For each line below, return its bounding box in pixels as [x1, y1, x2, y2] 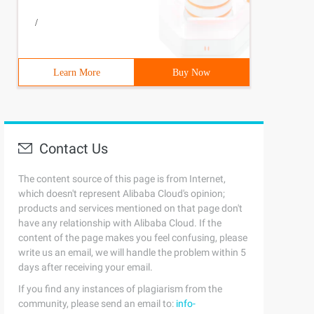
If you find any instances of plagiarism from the [18, 283, 222, 294]
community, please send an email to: [18, 298, 176, 309]
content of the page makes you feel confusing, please [18, 232, 247, 243]
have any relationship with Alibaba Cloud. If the [18, 217, 221, 228]
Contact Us [39, 140, 108, 157]
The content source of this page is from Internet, [18, 173, 226, 184]
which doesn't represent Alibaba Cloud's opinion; [18, 188, 225, 199]
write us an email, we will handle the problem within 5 [18, 247, 246, 258]
